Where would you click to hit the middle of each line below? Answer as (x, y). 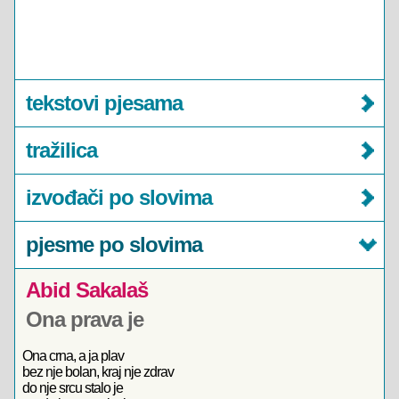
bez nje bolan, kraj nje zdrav (98, 372)
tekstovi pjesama (104, 103)
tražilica (61, 150)
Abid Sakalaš (87, 290)
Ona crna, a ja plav (73, 356)
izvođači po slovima (119, 197)
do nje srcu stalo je (73, 388)
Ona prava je (85, 319)
